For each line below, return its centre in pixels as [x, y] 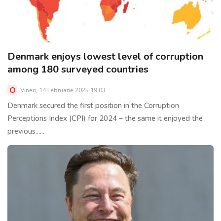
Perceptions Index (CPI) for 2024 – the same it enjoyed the [105, 118]
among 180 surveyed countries [78, 69]
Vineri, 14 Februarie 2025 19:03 [62, 90]
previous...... [26, 131]
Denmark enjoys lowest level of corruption [105, 56]
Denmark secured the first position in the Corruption [93, 105]
